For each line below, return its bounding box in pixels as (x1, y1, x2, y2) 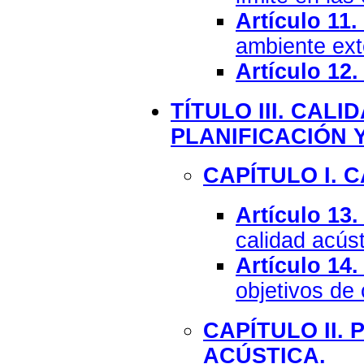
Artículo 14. (236, 253, 358, 279)
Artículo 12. (236, 59, 358, 84)
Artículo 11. (236, 9, 357, 34)
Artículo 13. (236, 203, 358, 228)
